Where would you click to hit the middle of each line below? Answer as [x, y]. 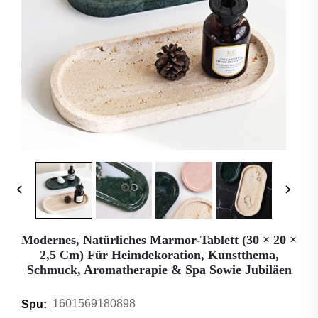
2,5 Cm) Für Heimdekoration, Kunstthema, [159, 254]
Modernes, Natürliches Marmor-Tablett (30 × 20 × [159, 240]
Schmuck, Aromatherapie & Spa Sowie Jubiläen [159, 269]
